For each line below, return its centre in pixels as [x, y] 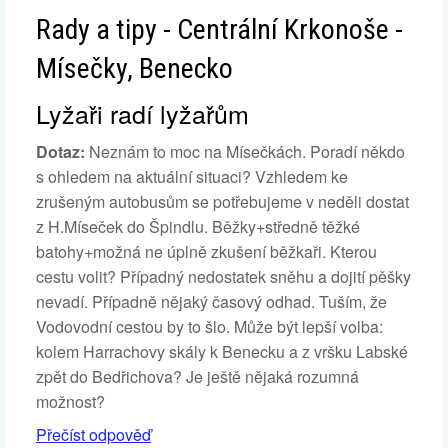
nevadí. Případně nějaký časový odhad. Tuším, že [211, 301]
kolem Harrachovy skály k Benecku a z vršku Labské [222, 351]
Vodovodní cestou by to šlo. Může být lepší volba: [209, 326]
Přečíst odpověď [93, 434]
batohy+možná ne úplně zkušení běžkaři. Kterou [206, 251]
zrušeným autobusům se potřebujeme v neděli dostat [222, 201]
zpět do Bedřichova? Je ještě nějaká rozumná [197, 376]
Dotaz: [60, 151]
